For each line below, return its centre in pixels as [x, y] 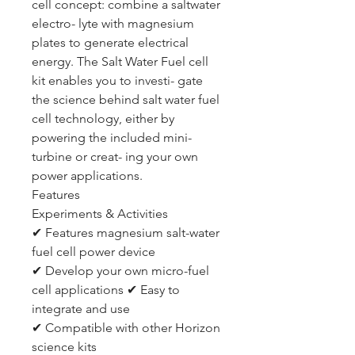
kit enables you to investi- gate [117, 80]
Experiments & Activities [100, 214]
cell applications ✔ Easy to [106, 290]
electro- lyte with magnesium [113, 23]
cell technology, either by [103, 118]
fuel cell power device [94, 252]
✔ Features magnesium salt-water [126, 233]
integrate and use [81, 309]
